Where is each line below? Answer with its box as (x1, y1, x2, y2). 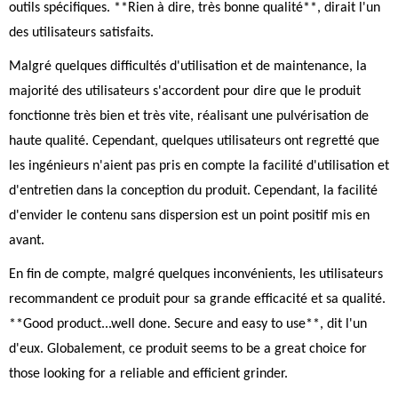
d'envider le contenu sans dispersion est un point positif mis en (9, 209, 370, 223)
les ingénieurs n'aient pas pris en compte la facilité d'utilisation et (9, 159, 389, 173)
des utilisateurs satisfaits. (9, 26, 154, 40)
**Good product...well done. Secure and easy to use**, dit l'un (9, 317, 367, 331)
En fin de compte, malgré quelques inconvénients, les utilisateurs (9, 267, 383, 282)
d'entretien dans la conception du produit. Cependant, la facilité (9, 184, 378, 198)
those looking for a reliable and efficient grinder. (9, 367, 288, 381)
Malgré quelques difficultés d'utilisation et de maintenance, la (9, 60, 367, 74)
